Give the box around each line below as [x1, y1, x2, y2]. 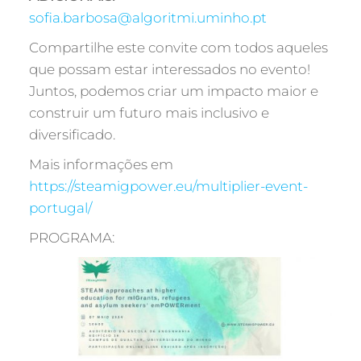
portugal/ [28, 200, 92, 216]
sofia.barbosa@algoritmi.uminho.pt [28, 10, 267, 26]
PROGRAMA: [28, 230, 114, 246]
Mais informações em [28, 156, 173, 172]
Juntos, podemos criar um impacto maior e [28, 83, 318, 99]
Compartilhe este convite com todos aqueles [28, 39, 328, 56]
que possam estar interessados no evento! [28, 61, 310, 77]
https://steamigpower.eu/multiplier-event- [28, 178, 308, 194]
